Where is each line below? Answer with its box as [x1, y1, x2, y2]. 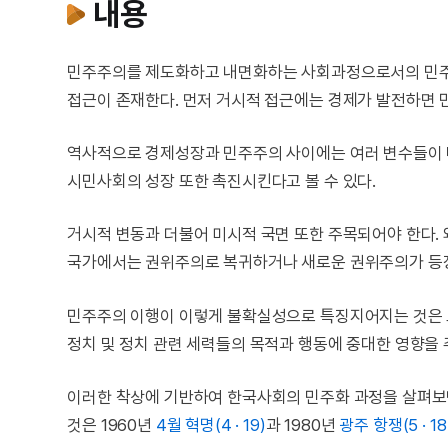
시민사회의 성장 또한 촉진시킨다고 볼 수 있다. [67, 171, 377, 192]
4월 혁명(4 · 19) [155, 415, 266, 436]
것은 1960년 [67, 415, 156, 436]
